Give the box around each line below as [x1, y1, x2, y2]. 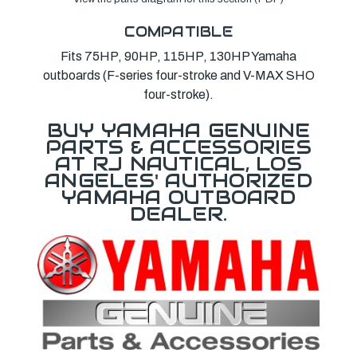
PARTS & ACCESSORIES [45, 134, 312, 159]
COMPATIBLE [124, 22, 233, 41]
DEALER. [129, 201, 228, 226]
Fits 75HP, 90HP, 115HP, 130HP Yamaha [61, 49, 296, 63]
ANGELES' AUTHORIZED [45, 167, 312, 193]
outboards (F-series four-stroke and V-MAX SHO [42, 68, 315, 82]
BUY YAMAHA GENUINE [46, 117, 311, 143]
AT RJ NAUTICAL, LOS [55, 151, 302, 176]
